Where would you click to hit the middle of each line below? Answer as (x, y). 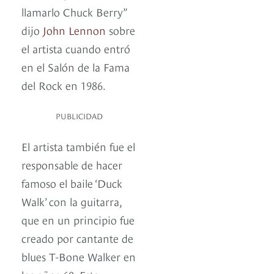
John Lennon (74, 30)
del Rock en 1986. (64, 85)
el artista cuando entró (76, 48)
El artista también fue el (78, 146)
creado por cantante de (77, 238)
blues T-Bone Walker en (79, 256)
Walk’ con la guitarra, (72, 201)
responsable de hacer (72, 165)
